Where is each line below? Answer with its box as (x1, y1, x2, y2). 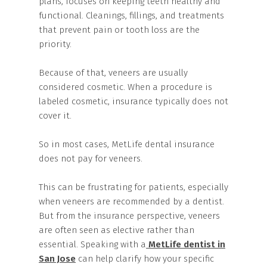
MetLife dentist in (148, 239, 225, 250)
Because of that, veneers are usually (39, 67, 188, 78)
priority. (39, 39, 72, 49)
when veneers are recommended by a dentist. (39, 196, 224, 207)
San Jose (39, 253, 76, 264)
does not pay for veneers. (39, 153, 142, 164)
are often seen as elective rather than (39, 225, 194, 235)
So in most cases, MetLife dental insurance (39, 139, 215, 150)
